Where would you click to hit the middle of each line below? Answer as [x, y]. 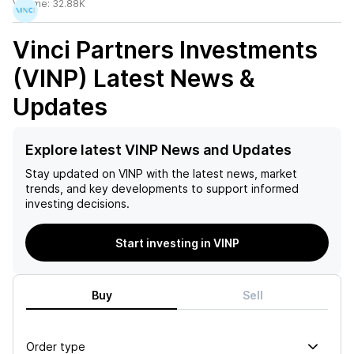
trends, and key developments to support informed [162, 188]
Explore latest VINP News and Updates [158, 150]
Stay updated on [70, 173]
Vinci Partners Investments [165, 50]
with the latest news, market [220, 173]
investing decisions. [77, 203]
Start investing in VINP [177, 243]
